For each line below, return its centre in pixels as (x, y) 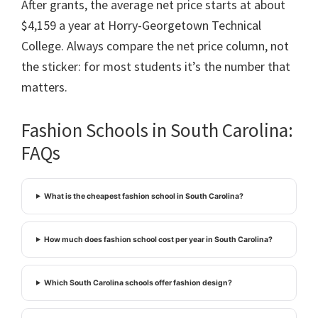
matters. (44, 87)
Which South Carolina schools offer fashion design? (138, 283)
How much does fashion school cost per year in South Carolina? (159, 239)
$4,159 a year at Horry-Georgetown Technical (141, 25)
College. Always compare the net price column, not (155, 45)
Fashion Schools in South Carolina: (157, 130)
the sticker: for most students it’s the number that (156, 66)
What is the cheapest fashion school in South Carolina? (144, 196)
